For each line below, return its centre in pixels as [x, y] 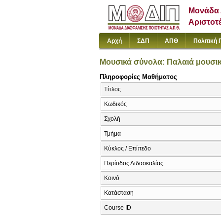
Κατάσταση [119, 193]
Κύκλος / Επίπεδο [128, 149]
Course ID [118, 208]
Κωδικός [115, 104]
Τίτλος [112, 90]
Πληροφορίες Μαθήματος [138, 76]
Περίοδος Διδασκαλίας [134, 164]
